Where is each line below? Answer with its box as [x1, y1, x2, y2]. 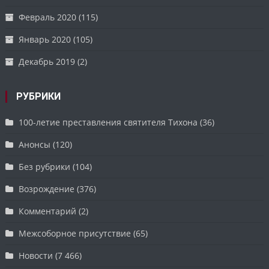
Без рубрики [19, 161, 71, 173]
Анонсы [19, 139, 51, 151]
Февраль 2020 [19, 11, 77, 23]
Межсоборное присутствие [19, 228, 131, 240]
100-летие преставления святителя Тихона [19, 116, 198, 128]
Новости [19, 250, 53, 262]
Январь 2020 [19, 34, 71, 46]
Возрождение [19, 183, 75, 195]
